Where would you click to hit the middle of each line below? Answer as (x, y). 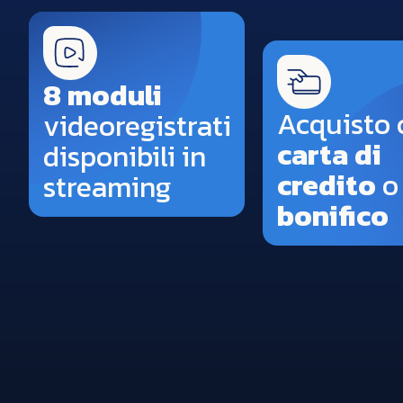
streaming (107, 188)
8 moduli (103, 96)
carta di (329, 155)
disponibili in (125, 157)
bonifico (333, 216)
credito (327, 186)
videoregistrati (137, 126)
